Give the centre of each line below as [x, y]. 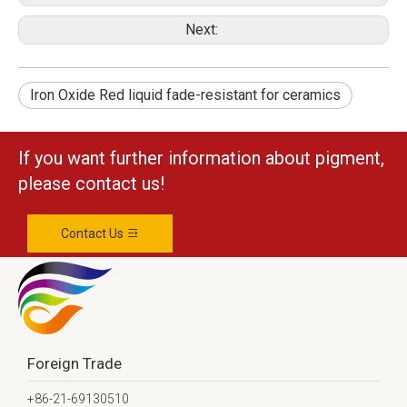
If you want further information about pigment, [201, 158]
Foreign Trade [74, 363]
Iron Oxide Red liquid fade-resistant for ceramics [185, 95]
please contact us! [91, 184]
